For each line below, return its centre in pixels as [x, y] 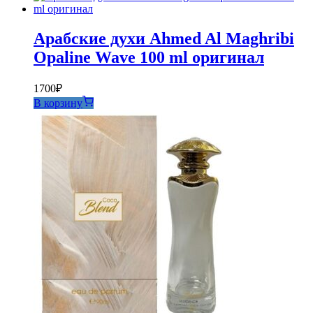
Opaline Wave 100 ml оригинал [149, 57]
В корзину [58, 103]
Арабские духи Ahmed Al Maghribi [164, 38]
